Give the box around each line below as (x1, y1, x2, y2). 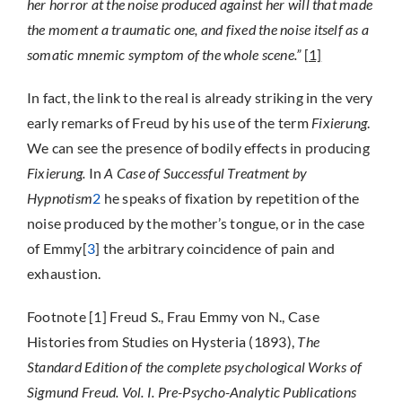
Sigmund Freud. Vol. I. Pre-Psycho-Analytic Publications (26, 383, 357, 400)
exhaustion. (26, 265, 101, 282)
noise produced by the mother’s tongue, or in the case (26, 214, 365, 232)
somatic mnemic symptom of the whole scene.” (26, 46, 301, 63)
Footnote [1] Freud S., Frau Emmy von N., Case (26, 308, 319, 325)
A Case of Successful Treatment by (104, 164, 308, 181)
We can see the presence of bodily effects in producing (26, 139, 370, 156)
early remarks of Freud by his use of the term (26, 114, 312, 131)
